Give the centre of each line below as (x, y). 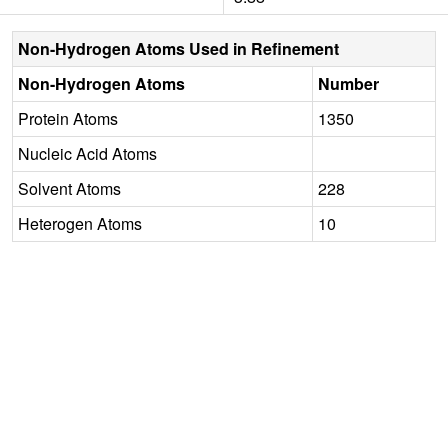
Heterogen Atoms (80, 223)
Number (348, 83)
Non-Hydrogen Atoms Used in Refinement (178, 48)
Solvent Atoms (69, 188)
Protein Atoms (68, 118)
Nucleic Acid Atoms (87, 153)
